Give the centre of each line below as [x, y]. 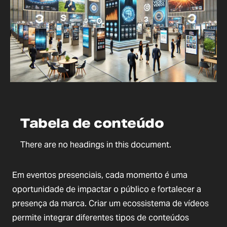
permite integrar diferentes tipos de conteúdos [101, 218]
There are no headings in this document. [96, 145]
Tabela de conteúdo [92, 123]
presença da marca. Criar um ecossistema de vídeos [110, 204]
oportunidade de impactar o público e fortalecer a [107, 190]
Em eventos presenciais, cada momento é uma [100, 175]
